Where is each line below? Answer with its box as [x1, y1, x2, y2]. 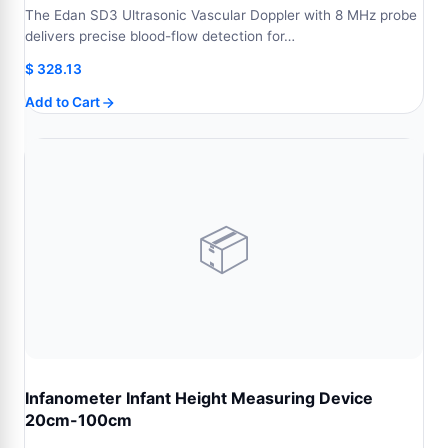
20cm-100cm [25, 410, 132, 430]
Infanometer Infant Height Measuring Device [25, 388, 373, 408]
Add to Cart [25, 94, 100, 110]
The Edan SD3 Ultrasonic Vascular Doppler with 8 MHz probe [25, 7, 417, 23]
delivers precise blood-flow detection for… [25, 28, 295, 44]
